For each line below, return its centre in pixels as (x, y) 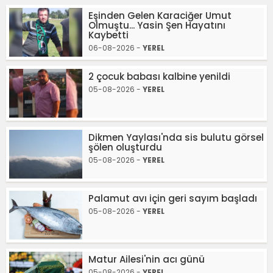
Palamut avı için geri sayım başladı (173, 199)
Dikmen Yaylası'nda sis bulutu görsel (176, 138)
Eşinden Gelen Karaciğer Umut (160, 16)
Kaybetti (108, 35)
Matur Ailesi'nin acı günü (147, 260)
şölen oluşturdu (125, 147)
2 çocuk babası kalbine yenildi (159, 77)
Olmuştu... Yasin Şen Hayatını (157, 26)
